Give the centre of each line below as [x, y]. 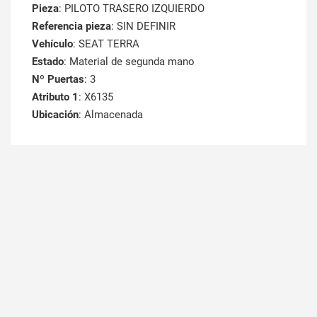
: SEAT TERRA [106, 44]
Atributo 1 [55, 97]
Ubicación [55, 115]
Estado [48, 62]
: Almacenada [111, 115]
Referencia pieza [71, 27]
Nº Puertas [58, 80]
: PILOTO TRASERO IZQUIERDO [132, 9]
